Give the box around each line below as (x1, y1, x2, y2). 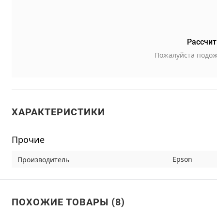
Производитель (17, 155, 69, 164)
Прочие (12, 134, 45, 145)
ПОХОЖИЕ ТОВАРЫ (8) (12, 196, 125, 208)
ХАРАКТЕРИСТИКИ (12, 106, 105, 118)
